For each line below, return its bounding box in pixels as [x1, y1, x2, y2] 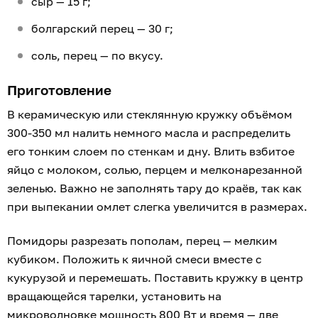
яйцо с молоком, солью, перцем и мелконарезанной [7, 163, 302, 177]
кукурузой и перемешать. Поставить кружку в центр [7, 270, 303, 285]
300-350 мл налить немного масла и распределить [7, 126, 290, 141]
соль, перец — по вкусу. [31, 48, 169, 63]
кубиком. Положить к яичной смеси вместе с [7, 252, 262, 267]
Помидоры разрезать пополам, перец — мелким [7, 234, 278, 248]
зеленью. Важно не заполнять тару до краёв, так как [7, 181, 302, 196]
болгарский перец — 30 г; [31, 21, 173, 36]
